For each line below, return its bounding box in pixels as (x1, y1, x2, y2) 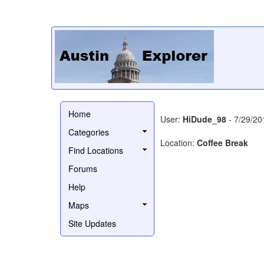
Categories (68, 126, 109, 138)
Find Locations (68, 144, 123, 156)
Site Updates (68, 217, 116, 229)
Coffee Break (197, 136, 248, 148)
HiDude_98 (183, 113, 226, 125)
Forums (68, 162, 97, 174)
